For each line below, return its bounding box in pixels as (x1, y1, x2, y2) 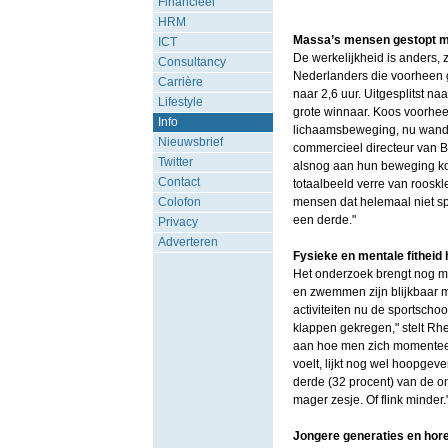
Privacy (157, 215, 198, 229)
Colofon (157, 195, 201, 209)
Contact (157, 175, 200, 189)
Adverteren (157, 235, 218, 249)
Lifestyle (157, 95, 203, 109)
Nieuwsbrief (157, 135, 223, 149)
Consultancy (157, 55, 226, 69)
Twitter (157, 155, 193, 169)
